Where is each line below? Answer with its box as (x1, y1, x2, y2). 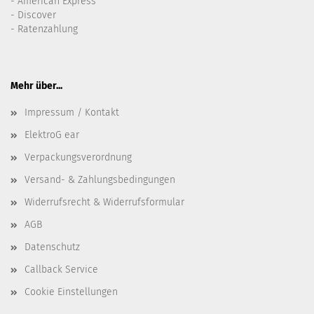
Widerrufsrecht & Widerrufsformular (25, 196, 184, 208)
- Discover (11, 9, 56, 21)
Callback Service (25, 264, 98, 275)
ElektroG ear (25, 129, 79, 141)
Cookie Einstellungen (25, 286, 118, 298)
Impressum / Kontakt (25, 107, 119, 118)
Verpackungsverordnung (25, 151, 132, 163)
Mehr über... (11, 80, 62, 92)
